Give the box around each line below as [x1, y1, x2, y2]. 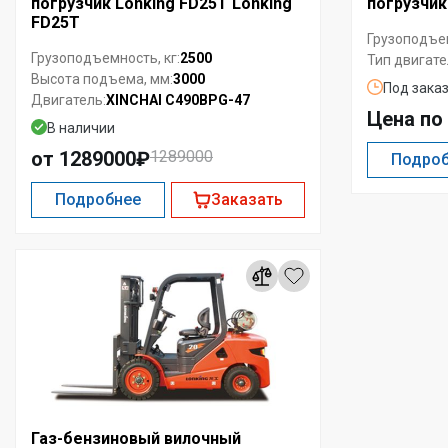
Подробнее [55, 189, 142, 209]
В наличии [47, 119, 115, 136]
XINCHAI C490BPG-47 [106, 91, 250, 108]
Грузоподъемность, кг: [31, 50, 180, 67]
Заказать [210, 189, 283, 209]
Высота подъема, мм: [31, 71, 173, 88]
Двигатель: [31, 92, 106, 109]
